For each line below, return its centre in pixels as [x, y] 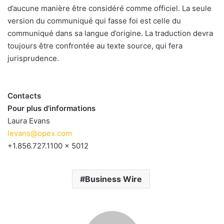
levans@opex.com [40, 133]
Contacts [24, 96]
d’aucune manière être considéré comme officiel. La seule [109, 8]
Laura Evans [29, 121]
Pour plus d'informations [51, 108]
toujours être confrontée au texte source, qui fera [95, 46]
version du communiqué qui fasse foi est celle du [94, 21]
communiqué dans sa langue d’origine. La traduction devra [110, 33]
